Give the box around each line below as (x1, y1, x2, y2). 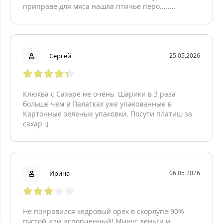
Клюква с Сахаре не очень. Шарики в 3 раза (23, 89, 176, 99)
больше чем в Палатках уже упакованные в (23, 99, 172, 109)
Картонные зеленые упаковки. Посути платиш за (23, 109, 192, 118)
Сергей (49, 51, 71, 60)
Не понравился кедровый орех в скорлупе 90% (23, 207, 184, 216)
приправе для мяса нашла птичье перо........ (23, 1, 176, 11)
